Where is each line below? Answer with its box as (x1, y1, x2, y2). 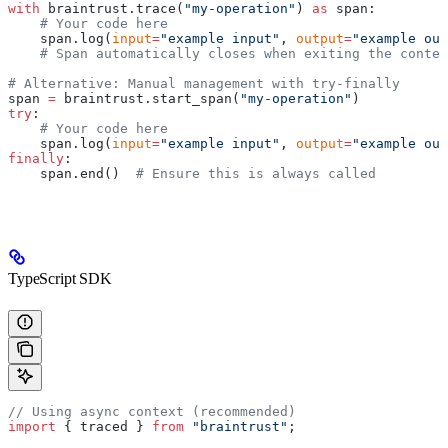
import (8, 418, 56, 434)
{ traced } (56, 418, 152, 434)
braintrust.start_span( (56, 91, 240, 107)
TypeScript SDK (8, 270, 112, 288)
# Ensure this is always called (136, 166, 376, 182)
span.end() (8, 166, 136, 182)
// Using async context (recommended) (8, 403, 296, 419)
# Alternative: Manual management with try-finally (8, 76, 400, 92)
